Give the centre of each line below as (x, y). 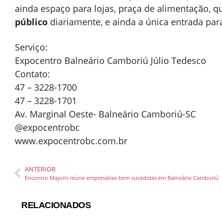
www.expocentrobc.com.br (71, 140)
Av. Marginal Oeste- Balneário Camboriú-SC (105, 114)
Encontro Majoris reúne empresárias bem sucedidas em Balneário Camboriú (122, 177)
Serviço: (31, 47)
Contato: (32, 74)
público (31, 22)
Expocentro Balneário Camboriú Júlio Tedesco (111, 60)
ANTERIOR (40, 169)
